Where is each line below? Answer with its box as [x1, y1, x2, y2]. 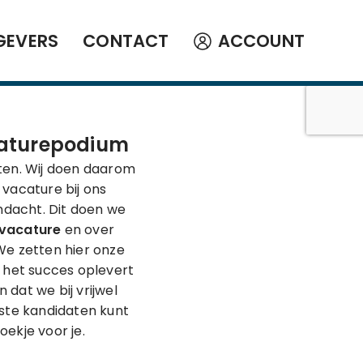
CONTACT [83, 28, 169, 53]
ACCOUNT [217, 28, 305, 53]
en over [61, 220, 115, 239]
